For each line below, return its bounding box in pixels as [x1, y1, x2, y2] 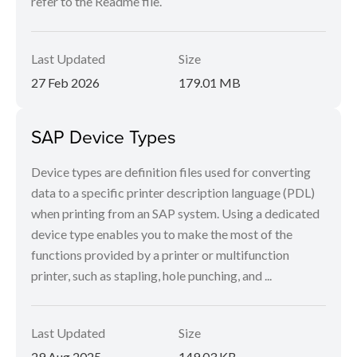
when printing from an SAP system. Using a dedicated [31, 206, 320, 221]
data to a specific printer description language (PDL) [31, 185, 315, 200]
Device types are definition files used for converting [31, 164, 311, 179]
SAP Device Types [31, 124, 176, 149]
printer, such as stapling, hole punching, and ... [31, 268, 272, 283]
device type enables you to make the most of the [31, 226, 292, 241]
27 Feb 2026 [31, 75, 100, 90]
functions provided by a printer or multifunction [31, 247, 289, 262]
